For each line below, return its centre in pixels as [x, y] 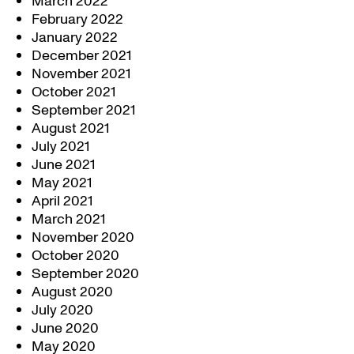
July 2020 [62, 310]
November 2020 [83, 237]
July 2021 [61, 147]
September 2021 [84, 110]
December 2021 [82, 56]
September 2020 [85, 274]
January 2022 [75, 38]
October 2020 [75, 256]
